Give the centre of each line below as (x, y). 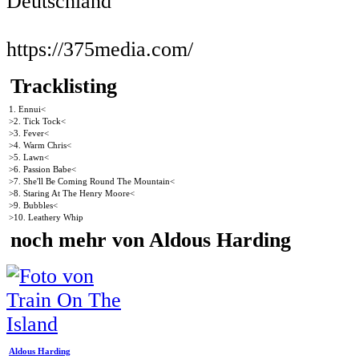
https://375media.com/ (100, 49)
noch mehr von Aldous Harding (151, 240)
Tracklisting (64, 86)
